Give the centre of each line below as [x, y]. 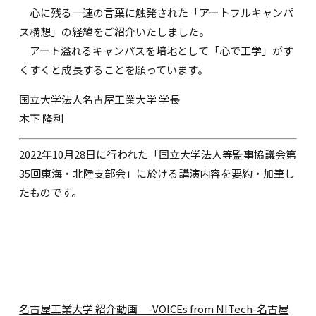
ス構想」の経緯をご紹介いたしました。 [115, 31]
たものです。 [51, 193]
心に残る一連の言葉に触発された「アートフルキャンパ [157, 12]
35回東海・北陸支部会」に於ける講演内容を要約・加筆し [157, 174]
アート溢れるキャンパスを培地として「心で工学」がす [157, 50]
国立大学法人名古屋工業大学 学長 [100, 99]
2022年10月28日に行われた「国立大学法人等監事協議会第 [158, 154]
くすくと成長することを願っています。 [114, 69]
